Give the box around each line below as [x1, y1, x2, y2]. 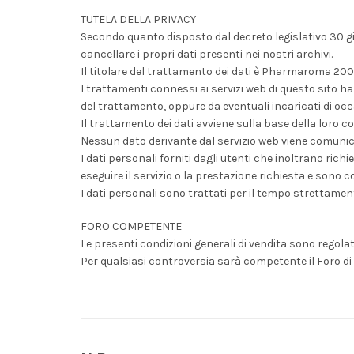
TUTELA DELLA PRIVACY [81, 13, 196, 26]
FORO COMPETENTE [81, 220, 182, 233]
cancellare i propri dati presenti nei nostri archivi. [81, 47, 333, 61]
